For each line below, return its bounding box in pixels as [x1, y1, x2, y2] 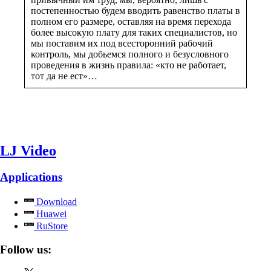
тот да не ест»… [31, 70, 97, 81]
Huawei [34, 209, 67, 220]
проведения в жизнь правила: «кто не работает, [31, 59, 226, 70]
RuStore [34, 221, 68, 232]
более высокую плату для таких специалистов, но [31, 27, 237, 38]
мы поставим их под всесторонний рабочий [31, 38, 213, 48]
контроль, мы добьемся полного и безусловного [31, 48, 229, 59]
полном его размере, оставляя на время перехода [31, 16, 231, 27]
